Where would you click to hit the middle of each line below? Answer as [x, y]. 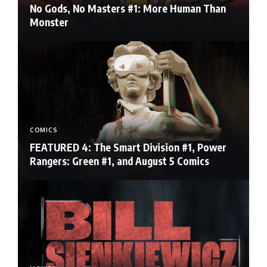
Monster [49, 22]
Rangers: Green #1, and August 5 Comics [119, 161]
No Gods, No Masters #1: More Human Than [128, 9]
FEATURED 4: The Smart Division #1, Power [128, 147]
